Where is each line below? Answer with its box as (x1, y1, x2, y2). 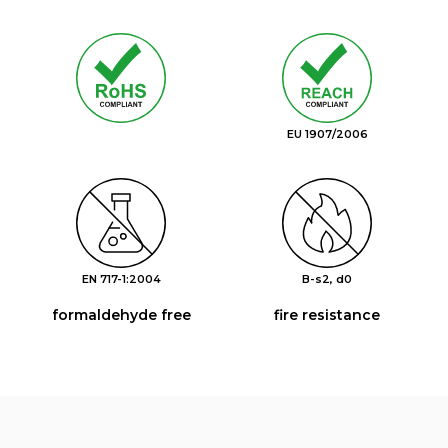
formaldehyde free (51, 306, 191, 324)
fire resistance (274, 306, 380, 324)
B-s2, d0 (302, 272, 352, 286)
